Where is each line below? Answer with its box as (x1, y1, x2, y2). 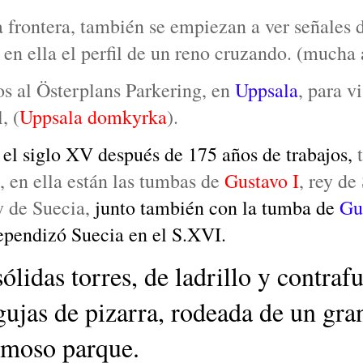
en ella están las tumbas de (10, 168, 224, 194)
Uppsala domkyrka (19, 104, 167, 130)
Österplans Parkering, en (36, 77, 235, 103)
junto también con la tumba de (95, 194, 340, 220)
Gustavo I (224, 168, 299, 194)
